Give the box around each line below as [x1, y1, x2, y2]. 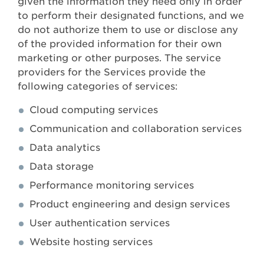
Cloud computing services [29, 104, 158, 116]
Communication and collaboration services [29, 123, 242, 135]
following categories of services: [18, 81, 178, 93]
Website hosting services [29, 236, 153, 248]
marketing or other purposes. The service [18, 52, 221, 64]
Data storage [29, 161, 94, 173]
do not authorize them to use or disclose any [18, 24, 238, 36]
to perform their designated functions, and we [18, 10, 244, 22]
